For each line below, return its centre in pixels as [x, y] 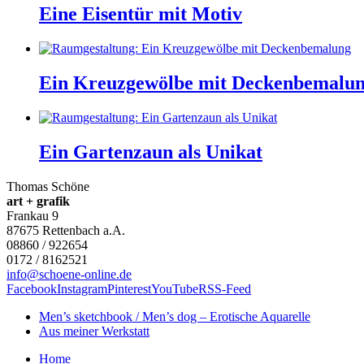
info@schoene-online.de [69, 274]
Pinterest [129, 288]
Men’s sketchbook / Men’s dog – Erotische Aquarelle [175, 316]
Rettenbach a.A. [84, 230]
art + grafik [38, 201]
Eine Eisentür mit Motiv [141, 14]
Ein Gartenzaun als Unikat [151, 152]
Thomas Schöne [48, 186]
